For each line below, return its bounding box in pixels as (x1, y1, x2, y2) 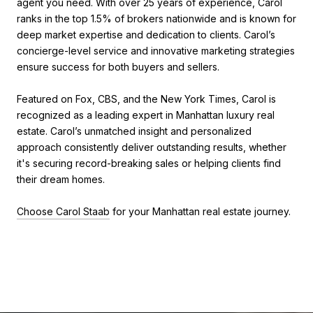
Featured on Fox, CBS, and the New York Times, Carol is (17, 93, 276, 105)
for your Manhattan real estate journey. (110, 205, 291, 218)
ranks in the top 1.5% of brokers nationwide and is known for (17, 13, 296, 25)
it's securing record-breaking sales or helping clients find (17, 157, 281, 170)
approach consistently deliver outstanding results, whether (17, 141, 286, 154)
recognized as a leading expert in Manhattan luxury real (17, 109, 275, 122)
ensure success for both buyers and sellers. (17, 61, 219, 73)
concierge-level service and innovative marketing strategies (17, 45, 295, 57)
